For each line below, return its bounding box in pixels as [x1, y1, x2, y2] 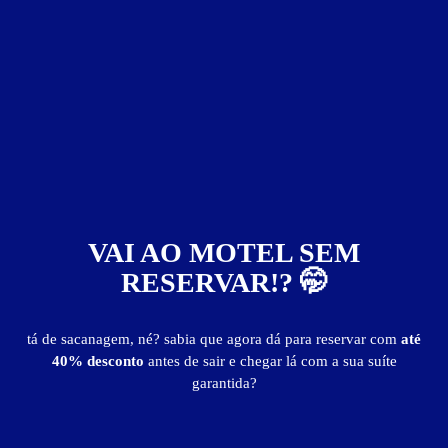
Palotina [187, 389, 315, 430]
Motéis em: [15, 389, 187, 430]
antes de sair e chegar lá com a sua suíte [147, 353, 397, 369]
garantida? [191, 375, 257, 391]
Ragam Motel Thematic [152, 12, 296, 28]
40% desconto [51, 353, 148, 369]
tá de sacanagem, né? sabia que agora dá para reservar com [27, 331, 401, 347]
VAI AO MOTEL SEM [88, 237, 360, 268]
